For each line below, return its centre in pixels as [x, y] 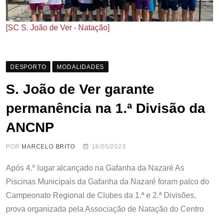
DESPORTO [28, 67]
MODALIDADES [81, 67]
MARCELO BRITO [48, 146]
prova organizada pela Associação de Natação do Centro [105, 209]
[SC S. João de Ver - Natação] [58, 27]
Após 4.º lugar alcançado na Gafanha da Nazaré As [95, 168]
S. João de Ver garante [80, 89]
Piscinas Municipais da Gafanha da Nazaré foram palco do [108, 181]
